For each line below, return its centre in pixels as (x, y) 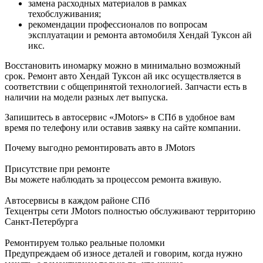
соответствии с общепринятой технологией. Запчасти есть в (126, 87)
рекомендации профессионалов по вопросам (118, 25)
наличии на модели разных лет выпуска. (86, 97)
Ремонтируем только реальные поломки (85, 243)
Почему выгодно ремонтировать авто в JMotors (100, 148)
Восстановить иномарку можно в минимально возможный (123, 66)
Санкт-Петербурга (41, 222)
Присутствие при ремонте (57, 169)
